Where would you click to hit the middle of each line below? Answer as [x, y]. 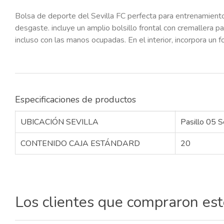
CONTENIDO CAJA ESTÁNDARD [80, 144]
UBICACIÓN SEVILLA [59, 122]
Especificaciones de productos [75, 100]
